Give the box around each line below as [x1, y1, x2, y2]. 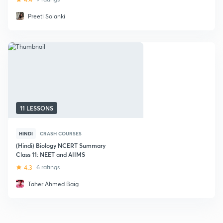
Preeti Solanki [28, 12, 65, 20]
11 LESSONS [20, 104, 53, 112]
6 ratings [36, 163, 60, 171]
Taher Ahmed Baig [28, 180, 79, 188]
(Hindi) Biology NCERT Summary [16, 141, 106, 149]
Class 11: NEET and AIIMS [16, 150, 85, 158]
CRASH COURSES [40, 130, 82, 137]
